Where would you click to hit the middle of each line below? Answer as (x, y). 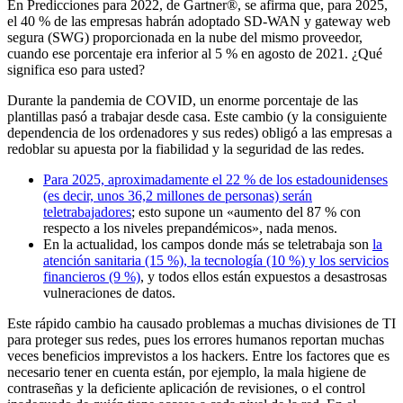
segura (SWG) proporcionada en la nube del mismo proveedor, (185, 38)
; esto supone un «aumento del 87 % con (246, 212)
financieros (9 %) (92, 277)
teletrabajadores (87, 212)
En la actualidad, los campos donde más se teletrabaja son (208, 245)
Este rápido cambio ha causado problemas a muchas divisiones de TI (201, 324)
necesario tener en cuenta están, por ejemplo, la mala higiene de (187, 372)
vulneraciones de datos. (109, 293)
